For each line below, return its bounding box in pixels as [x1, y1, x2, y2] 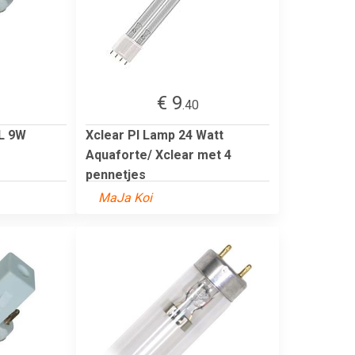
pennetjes [86, 166, 146, 182]
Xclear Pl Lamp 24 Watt [86, 127, 223, 143]
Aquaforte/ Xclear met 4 [86, 147, 231, 162]
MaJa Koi [98, 189, 152, 205]
